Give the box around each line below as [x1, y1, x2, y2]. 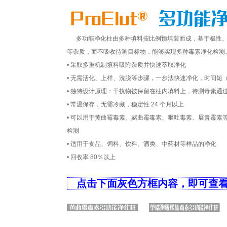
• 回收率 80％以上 [67, 154, 116, 161]
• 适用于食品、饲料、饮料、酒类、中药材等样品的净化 [67, 140, 216, 147]
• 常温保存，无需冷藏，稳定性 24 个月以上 [67, 101, 184, 108]
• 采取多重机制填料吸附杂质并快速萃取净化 [67, 61, 186, 68]
